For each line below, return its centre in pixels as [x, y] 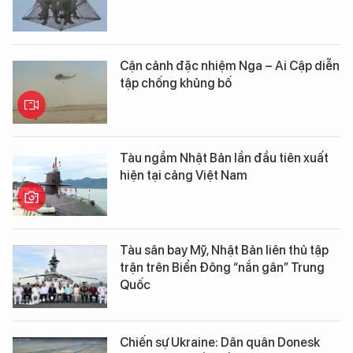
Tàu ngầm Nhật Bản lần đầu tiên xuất [224, 158]
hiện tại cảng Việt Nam [184, 175]
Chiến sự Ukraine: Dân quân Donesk [220, 342]
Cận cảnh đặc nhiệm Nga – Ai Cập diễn [230, 66]
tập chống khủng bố [176, 83]
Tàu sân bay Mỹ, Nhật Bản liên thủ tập [224, 250]
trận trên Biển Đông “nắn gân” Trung [222, 268]
